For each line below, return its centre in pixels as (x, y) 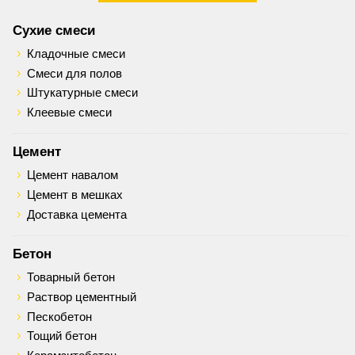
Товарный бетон (71, 278)
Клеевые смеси (69, 113)
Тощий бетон (61, 336)
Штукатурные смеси (82, 93)
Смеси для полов (74, 73)
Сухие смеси (54, 30)
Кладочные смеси (76, 53)
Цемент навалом (72, 176)
